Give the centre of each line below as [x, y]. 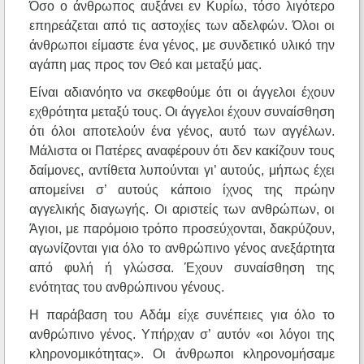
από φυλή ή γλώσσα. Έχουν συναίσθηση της [182, 268]
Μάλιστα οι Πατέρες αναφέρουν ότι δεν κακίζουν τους [182, 151]
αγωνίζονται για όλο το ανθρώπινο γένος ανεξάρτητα [182, 249]
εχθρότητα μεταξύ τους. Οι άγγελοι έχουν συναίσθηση [182, 112]
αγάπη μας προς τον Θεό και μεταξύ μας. [145, 65]
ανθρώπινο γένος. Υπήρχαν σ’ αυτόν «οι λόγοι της [182, 335]
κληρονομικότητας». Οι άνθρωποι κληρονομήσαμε [182, 354]
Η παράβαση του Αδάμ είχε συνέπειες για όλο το [182, 315]
